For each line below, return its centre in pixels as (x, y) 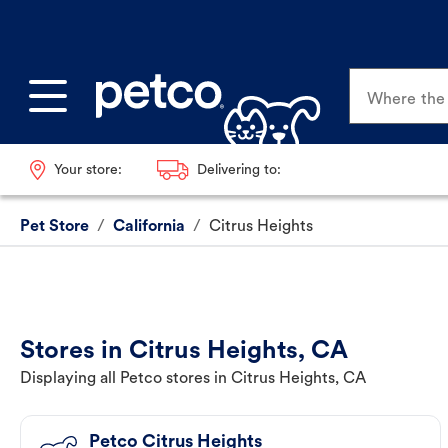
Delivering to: (238, 170)
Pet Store (54, 227)
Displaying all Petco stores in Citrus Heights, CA (193, 379)
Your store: (87, 170)
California (149, 227)
